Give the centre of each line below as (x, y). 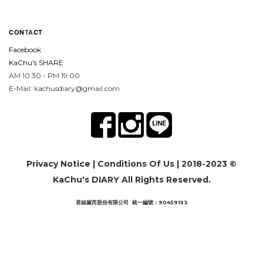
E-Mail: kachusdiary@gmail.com (64, 88)
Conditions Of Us (136, 164)
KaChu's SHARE (36, 63)
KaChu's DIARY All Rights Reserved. (131, 180)
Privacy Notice (58, 164)
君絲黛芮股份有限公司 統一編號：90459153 (131, 202)
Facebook (25, 50)
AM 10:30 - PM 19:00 (45, 75)
